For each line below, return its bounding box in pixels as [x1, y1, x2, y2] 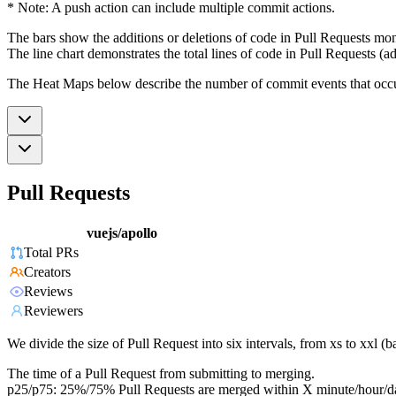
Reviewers [24, 303, 83, 319]
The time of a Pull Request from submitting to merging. [7, 366, 315, 382]
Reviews [24, 284, 72, 300]
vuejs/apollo [87, 225, 157, 241]
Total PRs [24, 245, 79, 261]
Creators [24, 264, 71, 280]
